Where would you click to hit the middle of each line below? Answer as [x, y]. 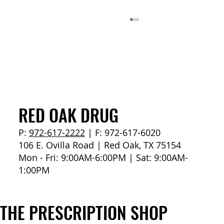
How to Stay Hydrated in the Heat [107, 107]
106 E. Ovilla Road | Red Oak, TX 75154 [99, 145]
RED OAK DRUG [68, 115]
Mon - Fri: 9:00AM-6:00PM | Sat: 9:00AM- [103, 158]
